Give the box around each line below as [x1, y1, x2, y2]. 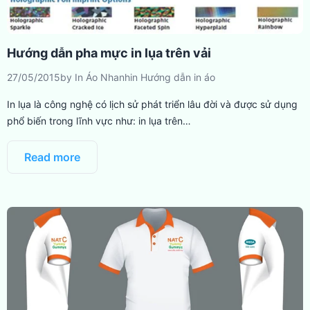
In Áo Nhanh [75, 71, 130, 83]
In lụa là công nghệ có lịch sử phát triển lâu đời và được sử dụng [7, 98, 298, 110]
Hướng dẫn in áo [140, 71, 215, 83]
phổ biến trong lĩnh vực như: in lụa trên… [7, 114, 191, 127]
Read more [24, 149, 80, 164]
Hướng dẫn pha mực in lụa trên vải [7, 45, 211, 60]
